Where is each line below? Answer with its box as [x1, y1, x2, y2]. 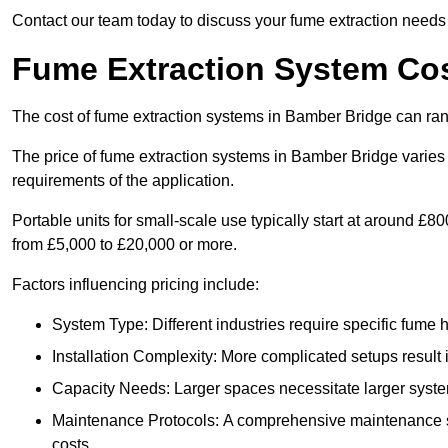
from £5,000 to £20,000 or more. [12, 236, 237, 254]
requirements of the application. [12, 172, 234, 190]
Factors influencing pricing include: [12, 276, 259, 294]
